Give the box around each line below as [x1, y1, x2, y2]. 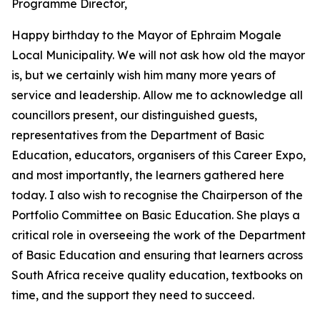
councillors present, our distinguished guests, [11, 108, 257, 122]
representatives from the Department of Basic [11, 128, 264, 142]
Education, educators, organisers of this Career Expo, [11, 148, 306, 162]
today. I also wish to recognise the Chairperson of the [11, 188, 303, 202]
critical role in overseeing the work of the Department [11, 228, 306, 242]
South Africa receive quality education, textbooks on [11, 268, 303, 282]
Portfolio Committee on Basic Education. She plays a [11, 208, 300, 222]
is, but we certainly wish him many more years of [11, 68, 276, 82]
